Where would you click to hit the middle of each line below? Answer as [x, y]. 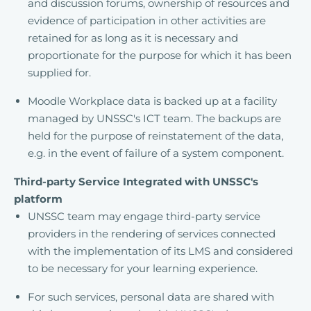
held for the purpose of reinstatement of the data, [155, 136]
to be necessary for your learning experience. [143, 268]
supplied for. [59, 73]
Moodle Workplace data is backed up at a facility [152, 101]
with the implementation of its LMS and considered [160, 251]
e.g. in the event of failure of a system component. [156, 153]
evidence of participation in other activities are [147, 20]
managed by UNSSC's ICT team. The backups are [154, 118]
